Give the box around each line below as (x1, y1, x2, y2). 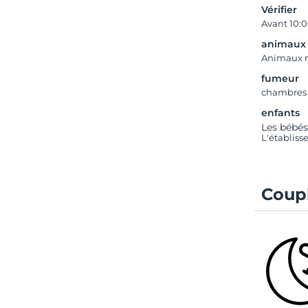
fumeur (261, 72, 300, 85)
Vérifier (261, 3, 298, 16)
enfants (261, 107, 300, 119)
